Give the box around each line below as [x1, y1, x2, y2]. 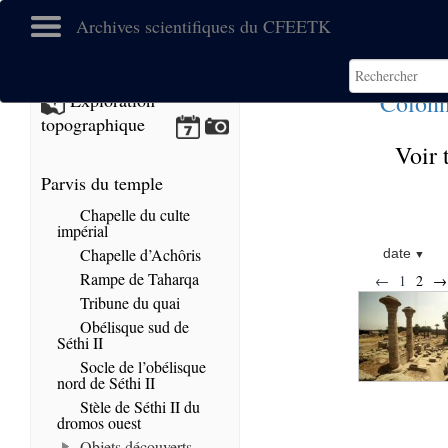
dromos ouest [57, 412, 141, 433]
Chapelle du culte [76, 204, 190, 225]
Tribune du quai [76, 292, 180, 313]
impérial [57, 220, 108, 241]
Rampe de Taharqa [76, 268, 199, 289]
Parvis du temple [41, 171, 163, 195]
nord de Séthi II [57, 372, 155, 393]
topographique [41, 112, 145, 136]
